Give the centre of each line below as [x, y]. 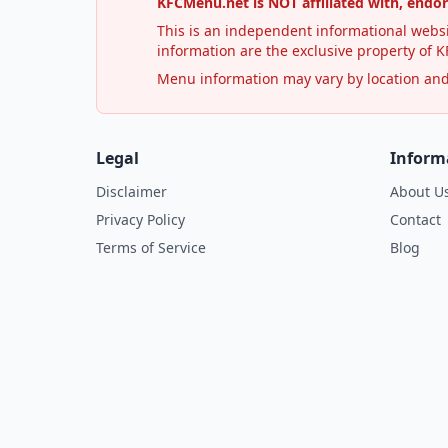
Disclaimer [131, 191]
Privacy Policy [140, 219]
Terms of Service [151, 247]
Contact [415, 219]
